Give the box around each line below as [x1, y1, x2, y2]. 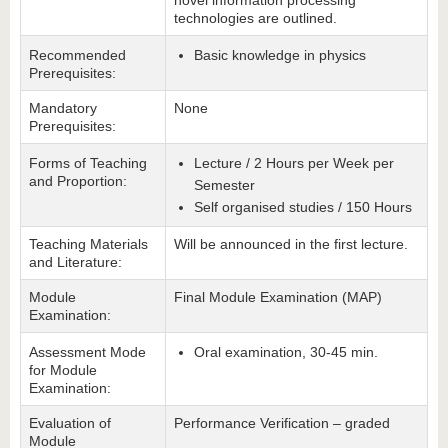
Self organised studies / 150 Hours [194, 199, 412, 215]
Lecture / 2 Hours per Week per [194, 155, 394, 171]
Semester [194, 177, 255, 193]
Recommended [29, 47, 126, 63]
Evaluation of [29, 415, 111, 431]
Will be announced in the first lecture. [174, 236, 408, 252]
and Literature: [29, 254, 122, 270]
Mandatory [29, 100, 97, 116]
